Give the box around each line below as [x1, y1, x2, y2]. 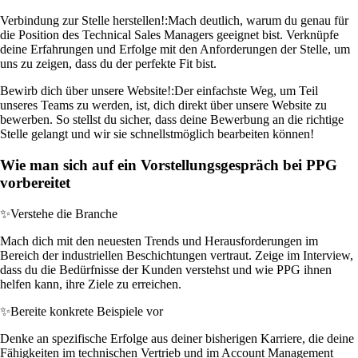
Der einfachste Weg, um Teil [174, 84, 318, 98]
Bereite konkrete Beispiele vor [10, 304, 163, 318]
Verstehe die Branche [10, 206, 117, 221]
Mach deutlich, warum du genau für [168, 14, 348, 28]
